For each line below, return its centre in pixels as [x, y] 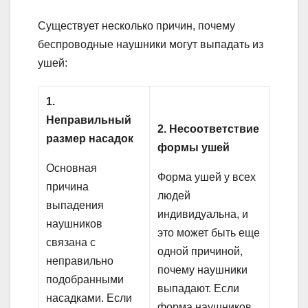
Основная [72, 168]
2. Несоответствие [209, 129]
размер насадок [90, 138]
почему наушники [203, 269]
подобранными [85, 279]
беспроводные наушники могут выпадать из [151, 44]
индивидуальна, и [203, 214]
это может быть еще [209, 232]
